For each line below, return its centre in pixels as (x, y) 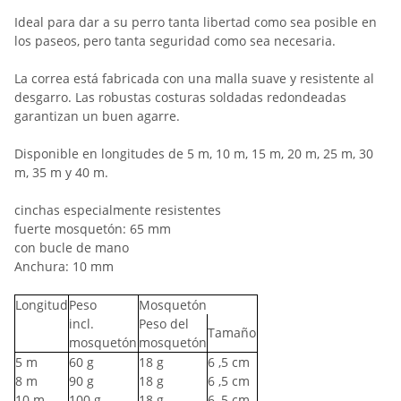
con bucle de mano (72, 247)
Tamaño (232, 333)
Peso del (164, 324)
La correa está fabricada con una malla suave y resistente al (194, 78)
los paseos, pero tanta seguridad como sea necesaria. (175, 41)
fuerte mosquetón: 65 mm (93, 229)
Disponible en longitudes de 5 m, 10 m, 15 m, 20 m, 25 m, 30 (194, 154)
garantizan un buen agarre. (97, 116)
